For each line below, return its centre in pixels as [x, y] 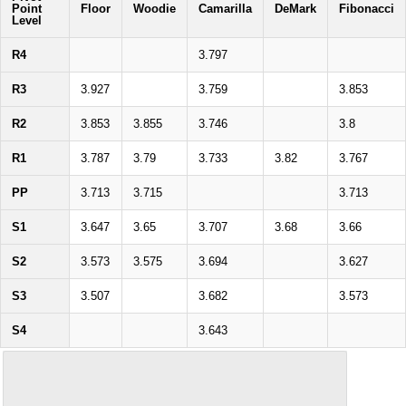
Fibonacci [367, 9]
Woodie [155, 9]
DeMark [295, 9]
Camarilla [225, 9]
